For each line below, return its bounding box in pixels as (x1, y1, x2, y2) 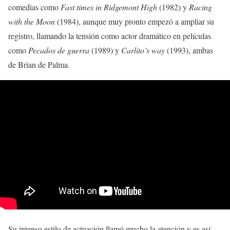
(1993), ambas (165, 45, 213, 56)
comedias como (8, 2, 61, 13)
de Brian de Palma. (8, 59, 70, 70)
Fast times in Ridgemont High (61, 2, 157, 13)
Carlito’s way (121, 45, 165, 56)
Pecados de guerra (28, 45, 89, 56)
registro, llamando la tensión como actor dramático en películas (8, 30, 211, 42)
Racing (189, 2, 212, 13)
